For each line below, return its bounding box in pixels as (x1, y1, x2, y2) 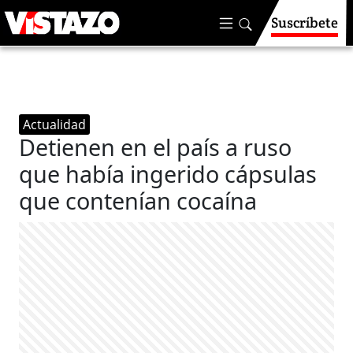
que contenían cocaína (19, 185, 258, 216)
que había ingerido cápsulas (19, 158, 318, 189)
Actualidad (23, 116, 87, 133)
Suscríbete (271, 13, 338, 32)
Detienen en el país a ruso (19, 132, 292, 162)
